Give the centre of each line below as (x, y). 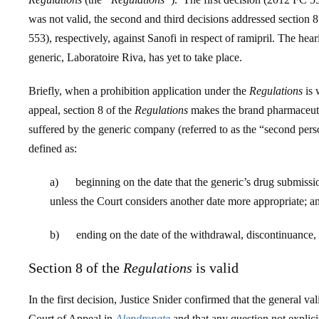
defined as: (53, 148)
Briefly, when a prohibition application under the (139, 91)
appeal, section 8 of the (82, 110)
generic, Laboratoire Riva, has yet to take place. (135, 57)
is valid (215, 268)
